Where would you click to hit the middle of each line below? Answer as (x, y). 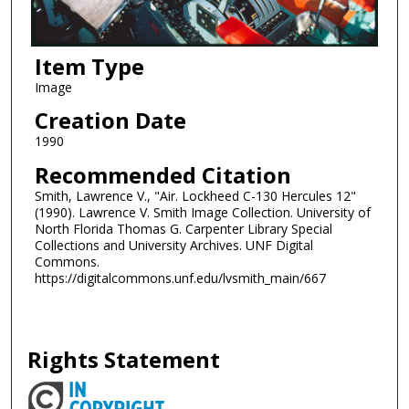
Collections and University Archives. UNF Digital (173, 245)
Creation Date (110, 121)
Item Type (89, 66)
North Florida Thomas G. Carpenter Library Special (183, 228)
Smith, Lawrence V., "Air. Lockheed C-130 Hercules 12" (195, 195)
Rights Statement (124, 359)
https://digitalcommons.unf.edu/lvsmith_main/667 (180, 278)
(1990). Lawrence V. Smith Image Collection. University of (202, 212)
